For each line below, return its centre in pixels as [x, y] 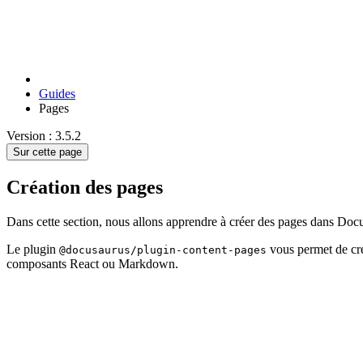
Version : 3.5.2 [44, 136]
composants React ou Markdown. [92, 263]
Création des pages [85, 188]
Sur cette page [47, 152]
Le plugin [33, 249]
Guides [57, 94]
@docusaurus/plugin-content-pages [163, 250]
